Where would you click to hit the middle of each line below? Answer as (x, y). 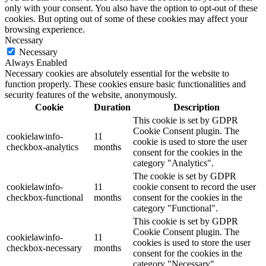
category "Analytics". (173, 163)
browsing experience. (45, 29)
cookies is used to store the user (192, 242)
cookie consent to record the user (194, 186)
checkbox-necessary (44, 248)
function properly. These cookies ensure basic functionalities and (125, 84)
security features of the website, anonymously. (91, 94)
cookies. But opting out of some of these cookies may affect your (126, 18)
